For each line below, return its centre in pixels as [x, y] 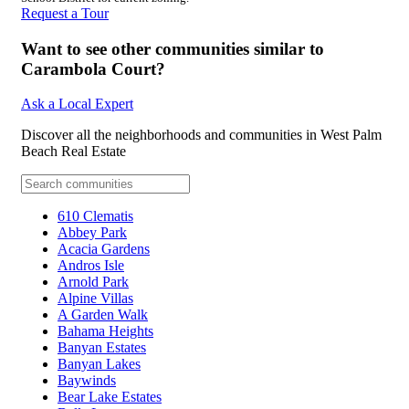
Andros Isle [91, 266]
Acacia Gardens [104, 249]
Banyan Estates [102, 348]
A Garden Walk [103, 315]
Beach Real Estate [73, 152]
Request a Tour [65, 13]
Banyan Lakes [99, 364]
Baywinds [87, 381]
